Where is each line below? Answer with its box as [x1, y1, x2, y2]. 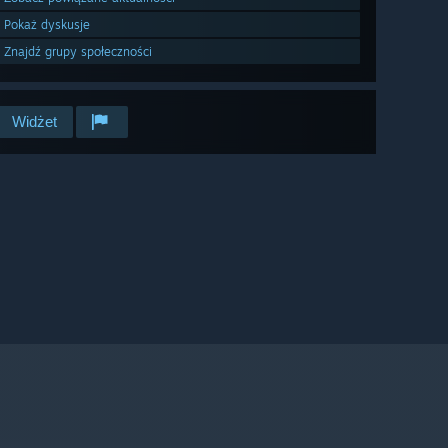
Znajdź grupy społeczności [4, 44, 152, 60]
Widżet [12, 113, 57, 131]
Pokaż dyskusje [4, 17, 90, 33]
